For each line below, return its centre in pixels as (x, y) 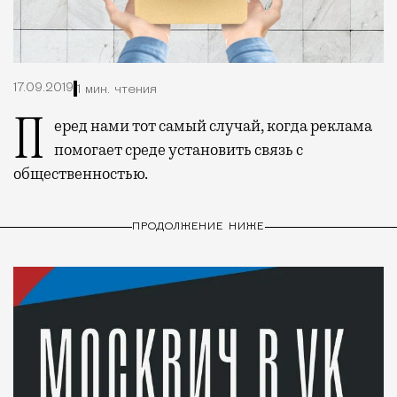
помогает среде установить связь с (179, 150)
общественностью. (81, 174)
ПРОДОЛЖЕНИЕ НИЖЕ (198, 226)
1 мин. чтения (117, 90)
